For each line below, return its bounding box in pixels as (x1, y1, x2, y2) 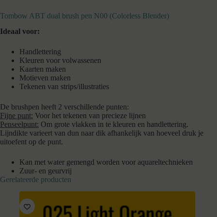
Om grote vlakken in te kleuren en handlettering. (39, 120, 188, 129)
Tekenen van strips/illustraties (19, 82, 109, 91)
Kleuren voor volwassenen (19, 56, 101, 65)
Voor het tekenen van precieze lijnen (33, 111, 146, 120)
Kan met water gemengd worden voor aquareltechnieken (19, 158, 193, 167)
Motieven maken (19, 74, 71, 82)
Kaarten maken (19, 65, 66, 74)
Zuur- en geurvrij (19, 167, 72, 175)
